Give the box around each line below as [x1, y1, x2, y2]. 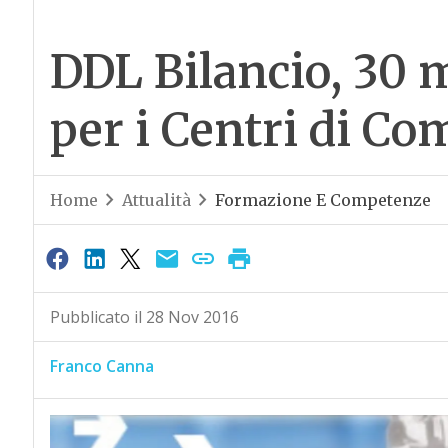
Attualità [121, 190, 191, 211]
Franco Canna [49, 355, 154, 378]
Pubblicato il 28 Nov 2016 [49, 306, 239, 329]
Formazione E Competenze [214, 190, 431, 211]
